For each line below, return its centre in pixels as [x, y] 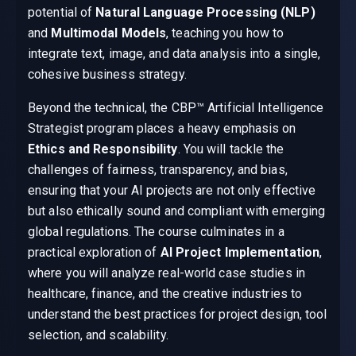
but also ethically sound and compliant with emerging [177, 211]
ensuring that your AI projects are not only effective [172, 191]
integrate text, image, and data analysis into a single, [174, 54]
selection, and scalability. [98, 335]
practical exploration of [94, 253]
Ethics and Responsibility [103, 149]
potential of [62, 13]
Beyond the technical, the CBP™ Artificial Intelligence [176, 108]
